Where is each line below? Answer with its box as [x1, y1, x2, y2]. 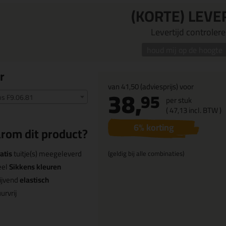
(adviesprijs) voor [139, 79, 194, 94]
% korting [138, 119, 174, 136]
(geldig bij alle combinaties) [108, 147, 184, 159]
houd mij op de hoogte [147, 42, 222, 58]
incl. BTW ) [187, 103, 221, 118]
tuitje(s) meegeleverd [12, 146, 82, 161]
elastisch [20, 173, 49, 187]
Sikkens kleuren [9, 159, 61, 174]
